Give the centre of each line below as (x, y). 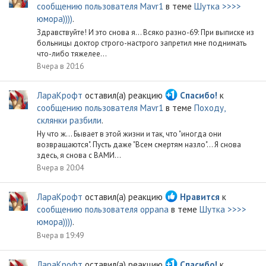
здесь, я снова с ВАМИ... (79, 155)
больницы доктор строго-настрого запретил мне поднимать (142, 43)
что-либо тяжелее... (72, 53)
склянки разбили (69, 121)
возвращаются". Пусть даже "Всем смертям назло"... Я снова (139, 144)
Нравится (200, 197)
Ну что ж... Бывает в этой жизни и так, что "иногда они (129, 134)
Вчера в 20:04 (60, 167)
